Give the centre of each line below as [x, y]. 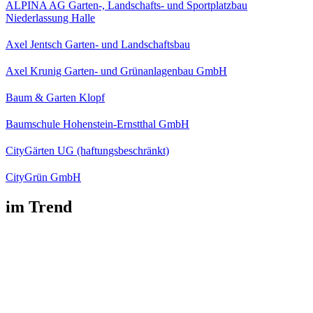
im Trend [39, 206]
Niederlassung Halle [50, 17]
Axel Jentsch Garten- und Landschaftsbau [98, 44]
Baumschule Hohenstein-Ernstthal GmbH [97, 124]
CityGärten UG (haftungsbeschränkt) [87, 150]
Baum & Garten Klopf [55, 97]
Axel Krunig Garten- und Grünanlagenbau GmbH [116, 71]
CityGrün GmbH [43, 177]
